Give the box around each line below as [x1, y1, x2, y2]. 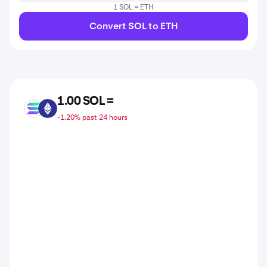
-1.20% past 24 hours [57, 113, 128, 122]
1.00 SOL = [57, 95, 113, 107]
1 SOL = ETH [113, 2, 154, 12]
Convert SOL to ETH [89, 20, 178, 32]
